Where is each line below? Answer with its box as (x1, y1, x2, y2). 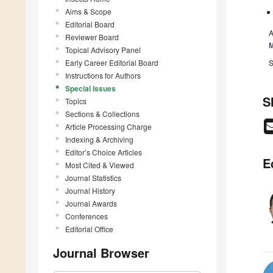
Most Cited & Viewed (65, 159, 134, 170)
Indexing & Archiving (65, 133, 133, 144)
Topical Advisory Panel (65, 44, 141, 55)
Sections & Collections (65, 108, 140, 119)
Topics (65, 95, 87, 106)
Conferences (65, 210, 108, 221)
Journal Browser (53, 243, 149, 261)
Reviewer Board (65, 31, 119, 42)
